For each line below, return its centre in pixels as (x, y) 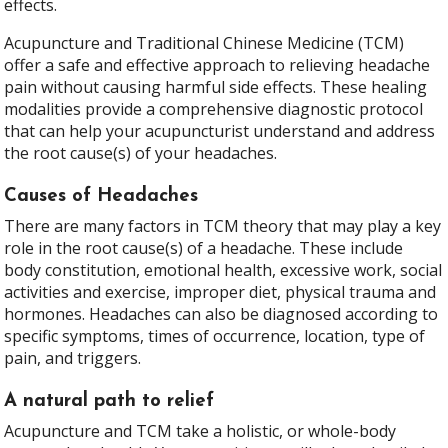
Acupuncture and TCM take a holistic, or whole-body (200, 430)
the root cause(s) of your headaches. (141, 152)
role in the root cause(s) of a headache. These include (204, 247)
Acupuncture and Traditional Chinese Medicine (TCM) (204, 42)
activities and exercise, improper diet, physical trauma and (220, 291)
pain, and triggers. (73, 357)
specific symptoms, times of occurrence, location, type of (215, 335)
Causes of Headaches (101, 197)
